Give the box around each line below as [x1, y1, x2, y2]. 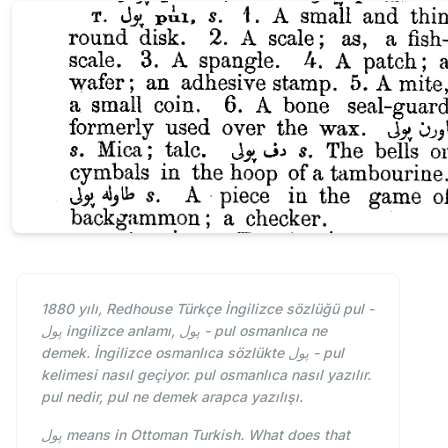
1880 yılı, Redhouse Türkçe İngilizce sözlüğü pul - [41, 299, 374, 317]
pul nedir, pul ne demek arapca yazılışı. [41, 387, 303, 405]
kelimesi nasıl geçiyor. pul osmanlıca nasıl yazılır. [41, 365, 371, 383]
